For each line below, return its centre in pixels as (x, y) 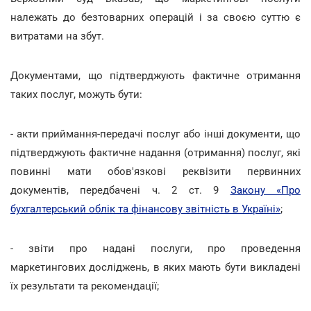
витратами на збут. (57, 36)
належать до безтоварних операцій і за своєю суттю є (155, 17)
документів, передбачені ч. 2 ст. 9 (120, 190)
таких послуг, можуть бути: (76, 94)
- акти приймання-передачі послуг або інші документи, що (155, 134)
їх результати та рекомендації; (85, 286)
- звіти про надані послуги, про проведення (155, 248)
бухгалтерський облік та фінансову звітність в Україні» (145, 209)
